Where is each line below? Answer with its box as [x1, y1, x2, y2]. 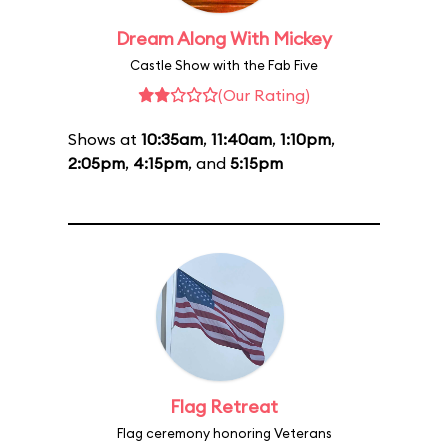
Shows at [68, 129, 141, 149]
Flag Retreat [170, 395, 278, 418]
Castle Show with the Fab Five [130, 57, 318, 73]
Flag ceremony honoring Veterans [116, 425, 332, 441]
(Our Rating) [218, 85, 310, 105]
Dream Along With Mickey [116, 27, 332, 50]
